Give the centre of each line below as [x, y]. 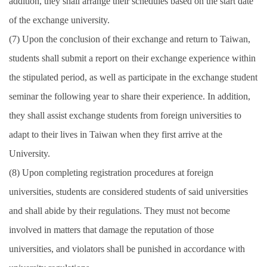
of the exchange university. [59, 20]
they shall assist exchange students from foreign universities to [125, 116]
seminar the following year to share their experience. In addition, [130, 97]
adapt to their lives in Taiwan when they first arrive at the [116, 135]
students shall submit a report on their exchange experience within [132, 58]
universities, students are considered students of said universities [128, 192]
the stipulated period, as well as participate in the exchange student [133, 77]
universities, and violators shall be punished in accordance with [127, 249]
